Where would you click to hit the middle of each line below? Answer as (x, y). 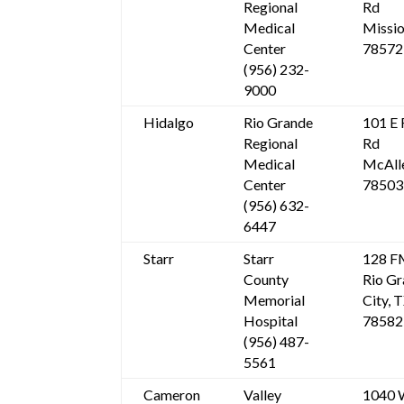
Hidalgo (169, 123)
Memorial (275, 300)
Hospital (271, 321)
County (266, 280)
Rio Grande (279, 123)
